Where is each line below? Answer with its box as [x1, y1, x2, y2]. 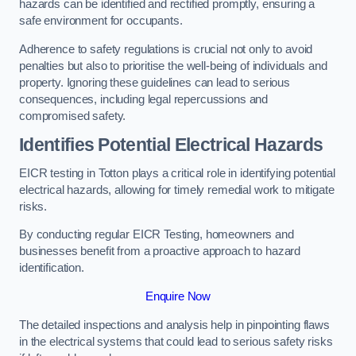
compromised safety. [19, 109, 126, 122]
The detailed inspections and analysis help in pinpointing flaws [19, 318, 330, 331]
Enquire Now [145, 289, 211, 303]
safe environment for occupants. [19, 14, 183, 28]
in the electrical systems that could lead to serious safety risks [19, 335, 333, 348]
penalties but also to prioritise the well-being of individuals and [19, 59, 327, 72]
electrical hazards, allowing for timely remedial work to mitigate [19, 183, 335, 196]
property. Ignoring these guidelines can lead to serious [19, 75, 291, 89]
